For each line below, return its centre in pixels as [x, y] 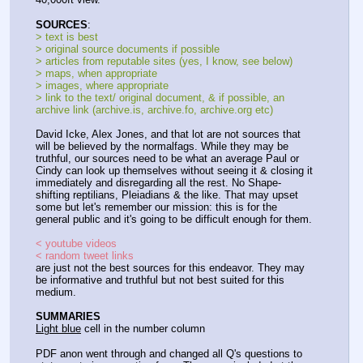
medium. [56, 293]
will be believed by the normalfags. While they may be [162, 147]
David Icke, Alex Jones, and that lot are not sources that [168, 135]
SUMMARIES [68, 317]
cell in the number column [143, 329]
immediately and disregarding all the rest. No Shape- [158, 183]
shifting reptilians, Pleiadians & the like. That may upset [167, 195]
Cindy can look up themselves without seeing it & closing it [174, 171]
